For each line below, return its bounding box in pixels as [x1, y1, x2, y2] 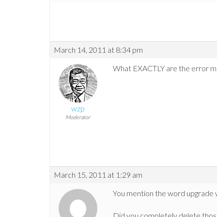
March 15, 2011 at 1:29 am [54, 170, 142, 180]
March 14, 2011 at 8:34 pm [54, 45, 143, 55]
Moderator [65, 114, 90, 121]
